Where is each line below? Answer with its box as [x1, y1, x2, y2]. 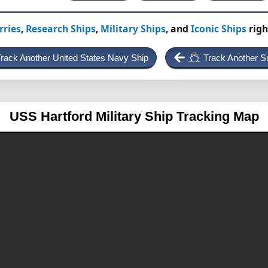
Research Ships [25, 22, 96, 36]
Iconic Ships [190, 22, 246, 36]
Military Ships [100, 22, 166, 36]
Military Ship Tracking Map [95, 109, 259, 124]
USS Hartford [9, 109, 96, 124]
